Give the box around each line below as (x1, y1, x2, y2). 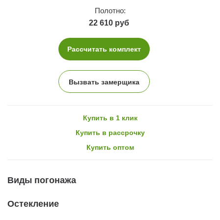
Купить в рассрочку (75, 128, 145, 137)
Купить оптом (86, 143, 134, 151)
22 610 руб (89, 18, 129, 27)
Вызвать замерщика (69, 78, 139, 86)
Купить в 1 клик (82, 113, 137, 122)
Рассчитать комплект (67, 45, 141, 53)
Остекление (7, 198, 59, 209)
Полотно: (94, 6, 126, 15)
